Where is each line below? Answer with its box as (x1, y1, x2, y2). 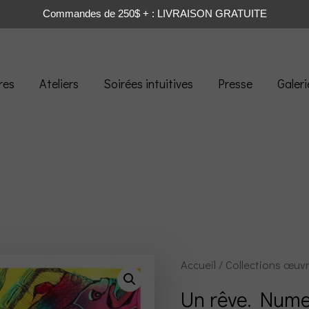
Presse (218, 75, 252, 92)
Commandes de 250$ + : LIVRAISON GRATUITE (42, 8, 267, 19)
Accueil (181, 257, 217, 272)
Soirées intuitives (103, 75, 193, 92)
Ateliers (39, 75, 79, 92)
